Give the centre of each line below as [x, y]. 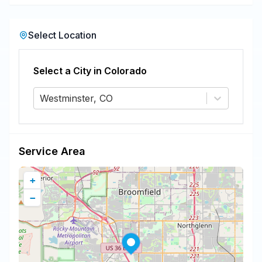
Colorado [125, 71]
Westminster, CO [76, 98]
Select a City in [69, 71]
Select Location [62, 35]
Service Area [52, 151]
